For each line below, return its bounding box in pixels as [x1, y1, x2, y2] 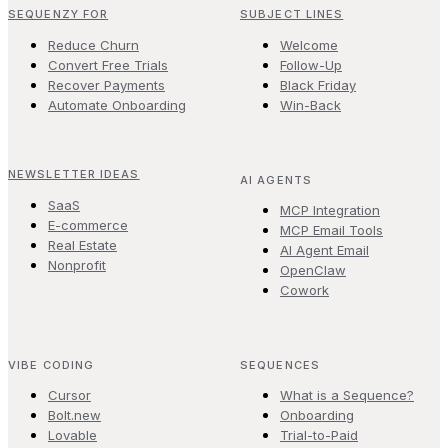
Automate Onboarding [48, 96, 186, 113]
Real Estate [48, 236, 117, 253]
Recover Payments [48, 76, 165, 93]
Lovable [48, 426, 97, 443]
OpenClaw [280, 261, 346, 278]
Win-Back [280, 96, 341, 113]
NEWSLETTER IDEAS [8, 166, 140, 181]
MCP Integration [280, 201, 380, 218]
